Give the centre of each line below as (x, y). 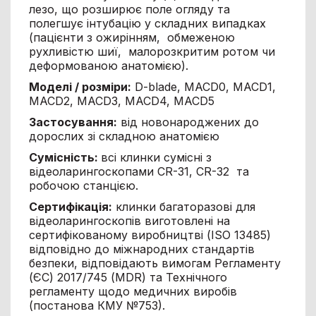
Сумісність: (65, 157)
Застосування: (73, 122)
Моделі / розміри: (80, 86)
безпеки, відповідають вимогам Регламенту (154, 263)
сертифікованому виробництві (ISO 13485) (150, 235)
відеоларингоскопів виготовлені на (129, 220)
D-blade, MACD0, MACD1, (203, 86)
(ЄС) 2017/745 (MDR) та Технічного (128, 277)
